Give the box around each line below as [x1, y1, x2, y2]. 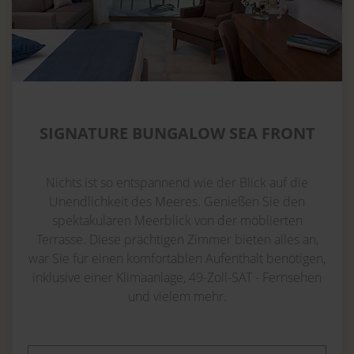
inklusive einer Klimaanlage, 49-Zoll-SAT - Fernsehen [32, 268, 322, 286]
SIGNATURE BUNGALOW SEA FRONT [39, 122, 315, 145]
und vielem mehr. [127, 287, 227, 305]
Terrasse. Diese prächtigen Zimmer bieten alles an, [36, 230, 318, 248]
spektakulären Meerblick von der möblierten [51, 211, 303, 229]
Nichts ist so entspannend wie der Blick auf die [46, 173, 308, 191]
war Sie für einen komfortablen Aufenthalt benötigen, [28, 249, 326, 267]
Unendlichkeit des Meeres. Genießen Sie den [49, 192, 305, 210]
